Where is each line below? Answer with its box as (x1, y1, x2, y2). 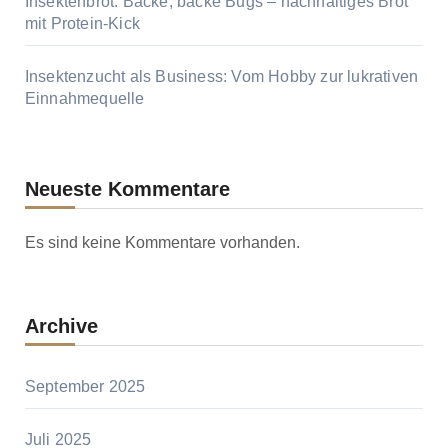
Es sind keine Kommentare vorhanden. (24, 234, 300, 252)
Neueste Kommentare (24, 178, 230, 201)
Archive (24, 315, 98, 338)
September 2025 (24, 378, 146, 396)
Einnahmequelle (24, 90, 145, 108)
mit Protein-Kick (24, 15, 140, 33)
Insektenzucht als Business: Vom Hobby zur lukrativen (24, 68, 419, 86)
